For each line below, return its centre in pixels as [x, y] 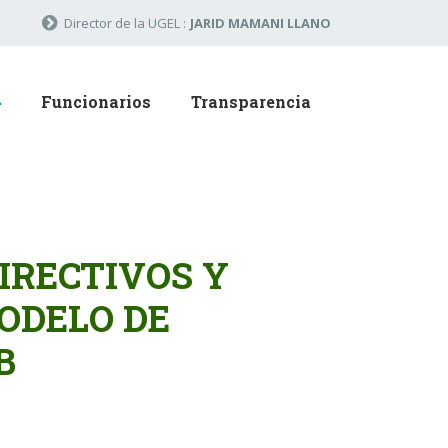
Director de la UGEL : [125, 23]
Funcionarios [96, 101]
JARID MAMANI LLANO [260, 23]
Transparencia [251, 101]
